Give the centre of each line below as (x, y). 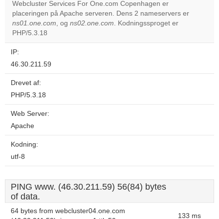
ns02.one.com (92, 23)
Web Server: (30, 114)
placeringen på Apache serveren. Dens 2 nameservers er (101, 13)
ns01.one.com (34, 23)
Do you (147, 15)
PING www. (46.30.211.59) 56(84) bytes (88, 187)
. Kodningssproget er (146, 23)
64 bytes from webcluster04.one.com (68, 211)
